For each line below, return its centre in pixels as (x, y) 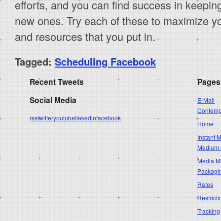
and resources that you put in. (85, 37)
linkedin (86, 118)
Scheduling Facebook (105, 62)
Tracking (209, 211)
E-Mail (206, 100)
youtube (64, 118)
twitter (45, 118)
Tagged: (33, 62)
